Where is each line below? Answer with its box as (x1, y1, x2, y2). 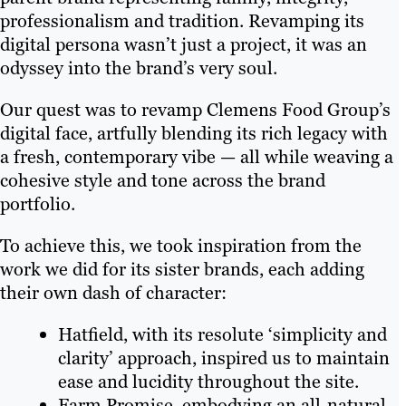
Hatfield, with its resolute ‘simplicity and (58, 323, 387, 347)
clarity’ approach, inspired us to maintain (58, 346, 390, 371)
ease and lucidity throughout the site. (58, 370, 359, 394)
